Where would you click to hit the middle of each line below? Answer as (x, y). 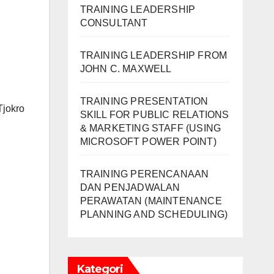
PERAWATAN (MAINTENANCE (151, 201)
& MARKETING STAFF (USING (150, 128)
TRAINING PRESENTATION (144, 101)
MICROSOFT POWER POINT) (148, 141)
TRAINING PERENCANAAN (144, 174)
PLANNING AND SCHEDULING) (154, 214)
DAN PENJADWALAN (130, 187)
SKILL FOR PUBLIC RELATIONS (154, 114)
